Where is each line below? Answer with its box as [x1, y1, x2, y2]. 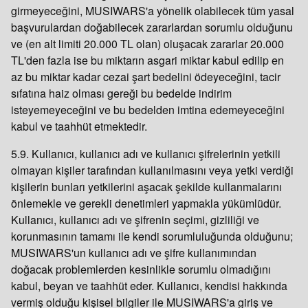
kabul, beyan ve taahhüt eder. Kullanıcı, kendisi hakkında [11, 278, 287, 294]
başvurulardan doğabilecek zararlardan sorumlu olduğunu [11, 19, 293, 35]
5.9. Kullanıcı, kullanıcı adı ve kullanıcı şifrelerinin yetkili [11, 146, 280, 162]
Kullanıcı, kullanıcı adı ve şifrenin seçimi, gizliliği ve [11, 212, 259, 228]
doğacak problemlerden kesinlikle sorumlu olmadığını [11, 261, 271, 277]
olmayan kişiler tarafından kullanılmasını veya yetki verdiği [11, 162, 294, 178]
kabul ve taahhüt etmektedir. [11, 118, 150, 134]
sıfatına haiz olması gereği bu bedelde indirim [11, 85, 232, 101]
